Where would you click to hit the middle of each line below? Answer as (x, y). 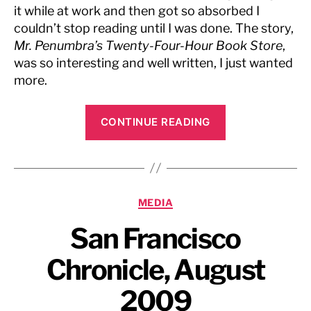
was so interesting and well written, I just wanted (153, 63)
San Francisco (155, 238)
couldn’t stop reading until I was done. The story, (154, 28)
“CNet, (244, 113)
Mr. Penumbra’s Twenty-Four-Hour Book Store (148, 45)
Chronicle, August (155, 270)
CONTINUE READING (155, 122)
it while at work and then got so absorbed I (137, 11)
